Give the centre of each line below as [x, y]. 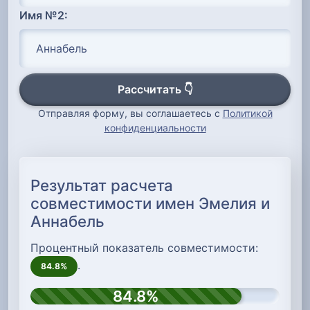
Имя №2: [44, 16]
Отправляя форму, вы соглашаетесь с [130, 113]
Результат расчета [102, 185]
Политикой [247, 113]
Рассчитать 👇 [155, 90]
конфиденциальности [155, 127]
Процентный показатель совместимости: [144, 248]
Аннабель [67, 221]
